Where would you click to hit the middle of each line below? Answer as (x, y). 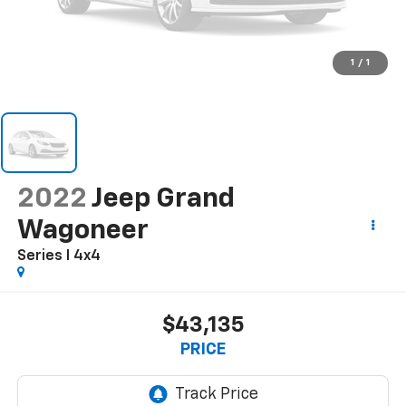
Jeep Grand (163, 200)
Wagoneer (82, 232)
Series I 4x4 (58, 257)
